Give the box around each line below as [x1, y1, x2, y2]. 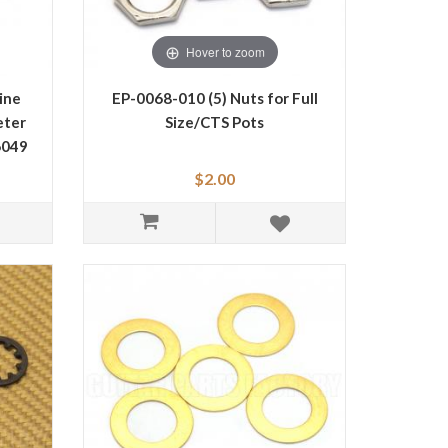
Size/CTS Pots [165, 112, 265, 131]
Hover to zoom [185, 42, 265, 60]
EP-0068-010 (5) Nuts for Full [111, 88, 318, 107]
